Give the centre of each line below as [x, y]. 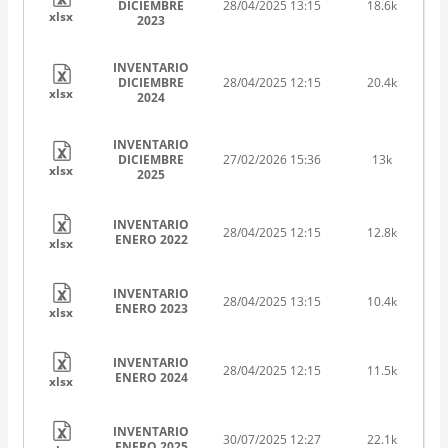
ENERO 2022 [151, 239]
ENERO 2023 [151, 308]
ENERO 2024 [151, 377]
